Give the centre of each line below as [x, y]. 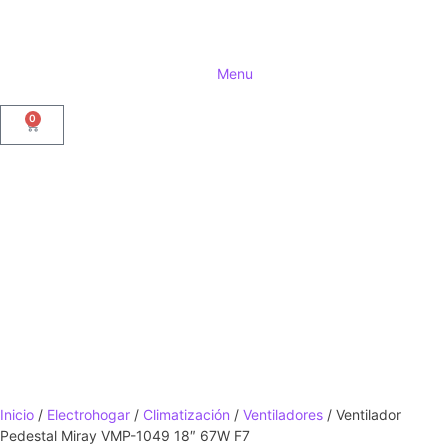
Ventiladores [283, 414]
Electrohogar [88, 414]
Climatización [186, 414]
